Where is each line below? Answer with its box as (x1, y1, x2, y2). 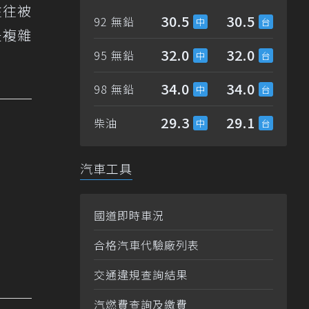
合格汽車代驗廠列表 (94, 237, 199, 254)
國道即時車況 (94, 207, 164, 224)
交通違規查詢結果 (94, 266, 188, 283)
